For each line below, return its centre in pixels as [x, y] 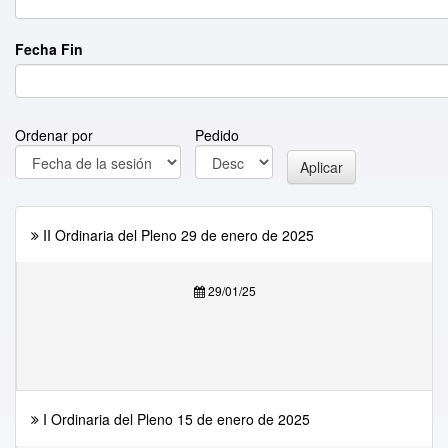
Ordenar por [54, 135]
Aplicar [321, 167]
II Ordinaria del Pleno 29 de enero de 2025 [178, 235]
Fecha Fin [49, 49]
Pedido [217, 135]
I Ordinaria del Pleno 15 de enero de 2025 [176, 419]
